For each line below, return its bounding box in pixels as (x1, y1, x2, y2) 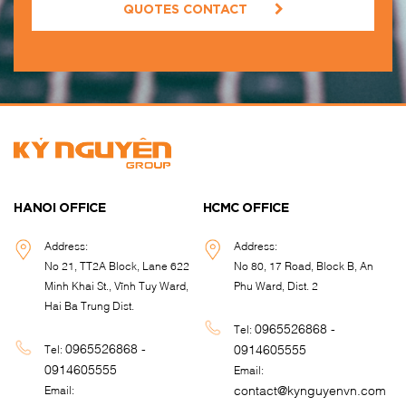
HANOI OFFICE (14, 202, 106, 215)
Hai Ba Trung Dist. (44, 298, 135, 313)
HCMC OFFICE (203, 202, 289, 215)
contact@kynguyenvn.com (234, 381, 387, 398)
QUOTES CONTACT (122, 4, 247, 16)
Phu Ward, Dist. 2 (234, 278, 319, 293)
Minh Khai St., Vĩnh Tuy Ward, (44, 278, 189, 293)
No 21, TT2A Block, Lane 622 (44, 258, 190, 273)
